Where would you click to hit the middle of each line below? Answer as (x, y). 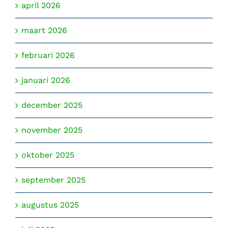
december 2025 (52, 105)
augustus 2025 (50, 205)
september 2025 (53, 180)
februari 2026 (48, 55)
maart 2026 (44, 31)
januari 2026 (46, 80)
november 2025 (52, 130)
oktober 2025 (48, 155)
